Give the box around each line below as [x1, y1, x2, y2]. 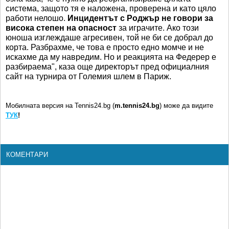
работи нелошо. [6, 13, 67, 22]
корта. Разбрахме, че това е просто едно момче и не [6, 42, 204, 52]
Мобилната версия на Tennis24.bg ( [6, 101, 114, 109]
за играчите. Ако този [117, 23, 199, 32]
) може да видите [159, 101, 213, 109]
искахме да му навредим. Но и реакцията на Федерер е [6, 52, 216, 61]
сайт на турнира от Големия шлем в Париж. [6, 72, 171, 81]
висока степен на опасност [6, 23, 117, 32]
